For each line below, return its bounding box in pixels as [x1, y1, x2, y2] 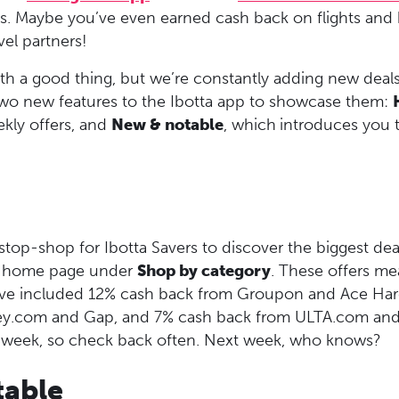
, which [224, 115, 276, 134]
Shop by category [137, 261, 271, 281]
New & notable [111, 115, 224, 134]
